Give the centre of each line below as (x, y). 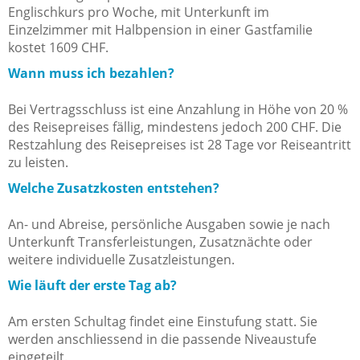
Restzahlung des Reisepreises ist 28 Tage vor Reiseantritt (180, 145)
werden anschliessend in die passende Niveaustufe (162, 340)
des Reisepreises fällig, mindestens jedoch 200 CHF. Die (175, 127)
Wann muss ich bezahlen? (91, 74)
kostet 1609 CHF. (58, 48)
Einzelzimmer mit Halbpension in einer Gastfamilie (160, 30)
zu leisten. (38, 163)
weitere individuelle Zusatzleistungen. (121, 260)
